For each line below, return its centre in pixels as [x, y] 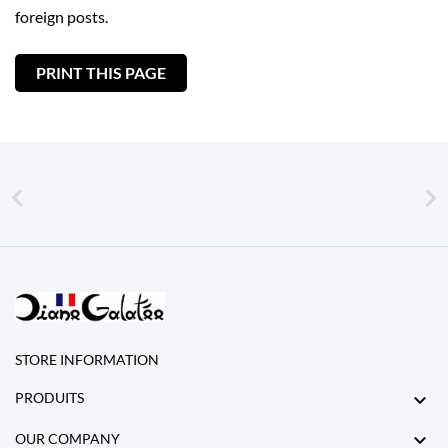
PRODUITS [49, 398]
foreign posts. [61, 16]
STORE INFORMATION [87, 360]
